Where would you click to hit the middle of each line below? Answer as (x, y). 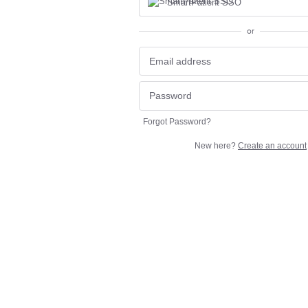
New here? (216, 145)
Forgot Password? (177, 121)
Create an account (272, 145)
